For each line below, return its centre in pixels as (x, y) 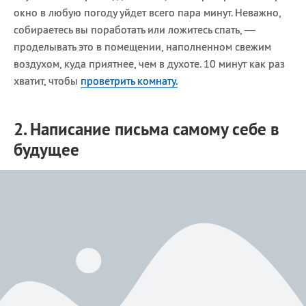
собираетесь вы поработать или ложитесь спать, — (135, 29)
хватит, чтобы (47, 80)
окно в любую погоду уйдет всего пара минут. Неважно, (147, 12)
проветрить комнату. (129, 80)
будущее (46, 149)
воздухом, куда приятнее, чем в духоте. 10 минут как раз (149, 63)
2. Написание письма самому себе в (147, 129)
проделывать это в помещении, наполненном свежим (142, 46)
